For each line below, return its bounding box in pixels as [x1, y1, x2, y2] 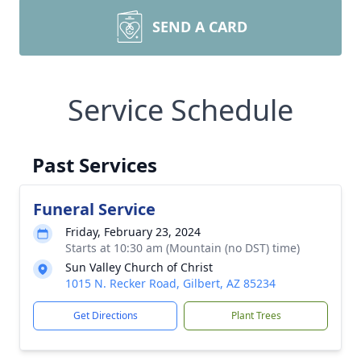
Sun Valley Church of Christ [65, 259, 213, 276]
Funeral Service [33, 198, 156, 221]
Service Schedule [68, 90, 293, 131]
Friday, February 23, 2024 [65, 224, 201, 240]
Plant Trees [230, 309, 281, 323]
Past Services [32, 151, 157, 179]
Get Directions [73, 309, 138, 323]
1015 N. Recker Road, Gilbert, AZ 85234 [65, 276, 276, 292]
